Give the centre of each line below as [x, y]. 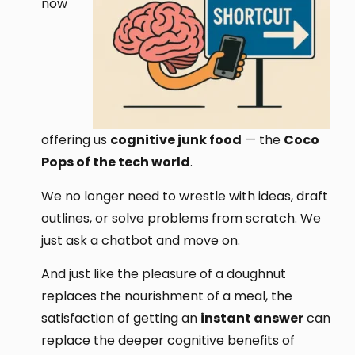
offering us [76, 140]
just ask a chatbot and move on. [141, 240]
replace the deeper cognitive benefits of [168, 340]
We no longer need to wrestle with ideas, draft [185, 196]
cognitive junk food [176, 140]
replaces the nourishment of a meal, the [167, 296]
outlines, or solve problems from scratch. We [181, 218]
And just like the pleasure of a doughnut [164, 273]
